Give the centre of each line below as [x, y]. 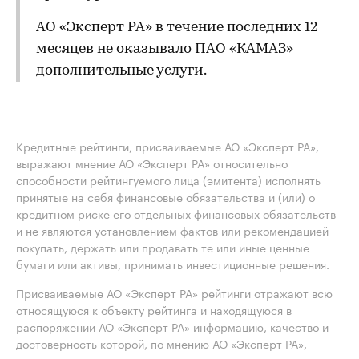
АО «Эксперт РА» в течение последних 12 [177, 28]
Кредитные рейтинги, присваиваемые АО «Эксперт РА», [167, 146]
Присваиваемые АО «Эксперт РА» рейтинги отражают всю [174, 292]
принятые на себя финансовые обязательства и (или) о [165, 196]
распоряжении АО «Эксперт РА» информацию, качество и [172, 326]
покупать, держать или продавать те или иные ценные [163, 247]
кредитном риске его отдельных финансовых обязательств [176, 213]
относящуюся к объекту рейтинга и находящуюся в [154, 309]
